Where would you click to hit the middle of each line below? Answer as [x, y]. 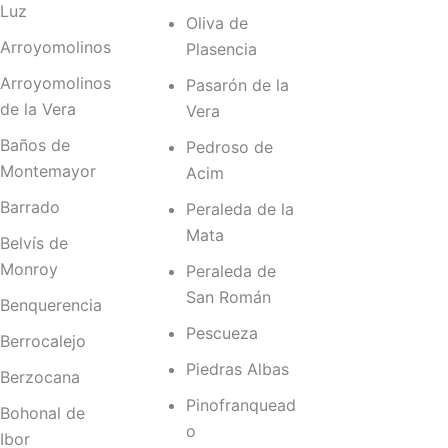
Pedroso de [229, 147]
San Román [228, 297]
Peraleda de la [239, 209]
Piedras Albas [237, 369]
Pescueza [221, 333]
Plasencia [221, 49]
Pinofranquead [240, 405]
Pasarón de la [237, 85]
